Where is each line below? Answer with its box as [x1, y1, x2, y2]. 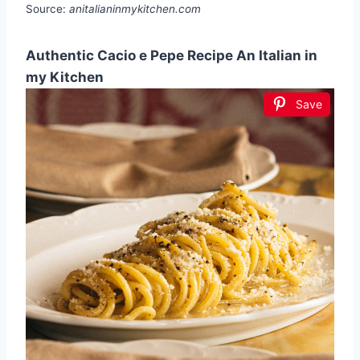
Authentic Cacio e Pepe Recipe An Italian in [26, 47, 317, 64]
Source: [26, 2, 69, 16]
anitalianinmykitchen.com [69, 2, 201, 16]
